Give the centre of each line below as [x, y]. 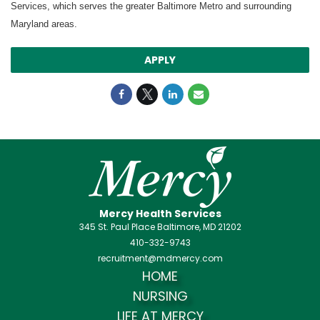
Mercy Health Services [160, 214]
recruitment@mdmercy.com [160, 258]
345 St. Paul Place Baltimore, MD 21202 [160, 227]
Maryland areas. [44, 24]
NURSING [160, 296]
